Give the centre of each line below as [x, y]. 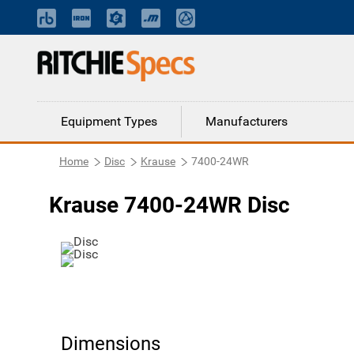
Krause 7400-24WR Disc [169, 205]
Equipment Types [109, 121]
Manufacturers [247, 121]
